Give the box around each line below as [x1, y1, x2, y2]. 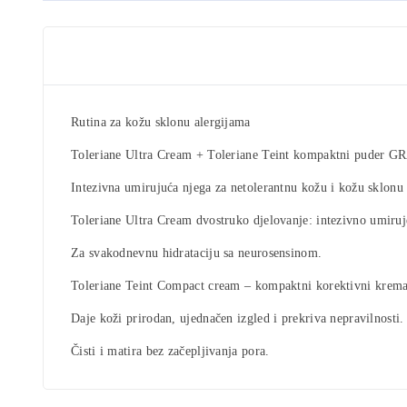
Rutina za [71, 114, 125, 129]
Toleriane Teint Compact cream [71, 278, 241, 293]
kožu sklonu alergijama [125, 114, 251, 129]
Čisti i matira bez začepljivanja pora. [71, 343, 270, 358]
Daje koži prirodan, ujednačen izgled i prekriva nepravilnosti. [71, 311, 404, 325]
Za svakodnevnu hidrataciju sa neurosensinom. [71, 245, 323, 260]
